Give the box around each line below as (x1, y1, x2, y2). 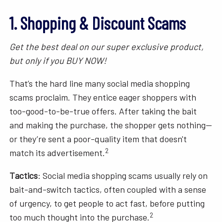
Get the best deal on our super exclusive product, (9, 41, 204, 53)
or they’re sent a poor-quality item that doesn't (9, 133, 187, 145)
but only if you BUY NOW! (9, 55, 107, 66)
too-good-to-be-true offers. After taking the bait (9, 106, 197, 117)
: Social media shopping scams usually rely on (38, 170, 208, 181)
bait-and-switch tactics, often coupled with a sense (9, 184, 207, 195)
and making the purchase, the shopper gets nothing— (9, 119, 213, 131)
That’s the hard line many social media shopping (9, 78, 190, 89)
